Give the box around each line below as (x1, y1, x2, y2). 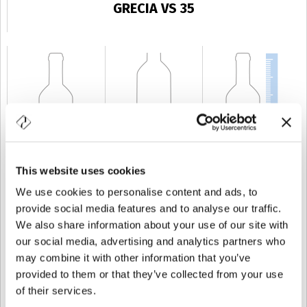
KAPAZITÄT (28, 181, 62, 190)
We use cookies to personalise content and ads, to (16, 186, 258, 198)
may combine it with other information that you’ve (16, 251, 251, 264)
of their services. (16, 284, 96, 297)
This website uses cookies (16, 164, 146, 176)
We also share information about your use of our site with (16, 219, 288, 231)
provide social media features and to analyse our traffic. (16, 202, 282, 214)
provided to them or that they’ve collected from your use (16, 268, 283, 280)
